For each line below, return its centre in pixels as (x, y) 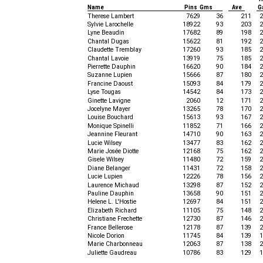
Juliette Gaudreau (112, 253)
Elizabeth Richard (112, 210)
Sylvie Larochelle (110, 24)
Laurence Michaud (113, 185)
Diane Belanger (109, 168)
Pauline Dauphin (111, 193)
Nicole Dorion (106, 236)
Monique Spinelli (111, 126)
